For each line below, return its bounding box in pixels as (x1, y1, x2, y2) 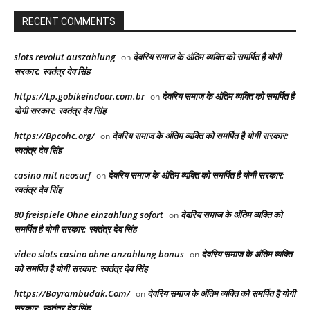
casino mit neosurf (14, 168, 91, 181)
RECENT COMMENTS (22, 15, 116, 27)
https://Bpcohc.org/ (14, 129, 95, 142)
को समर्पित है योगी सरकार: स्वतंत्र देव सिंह (14, 262, 147, 275)
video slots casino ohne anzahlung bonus (14, 247, 184, 260)
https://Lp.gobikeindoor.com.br (14, 89, 145, 102)
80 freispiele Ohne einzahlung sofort (14, 208, 163, 221)
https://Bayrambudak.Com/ (14, 286, 130, 300)
